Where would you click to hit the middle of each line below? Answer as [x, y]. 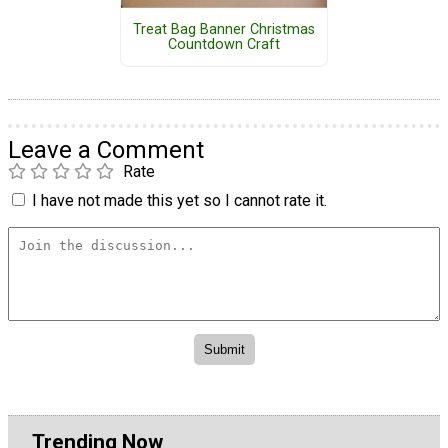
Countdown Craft [223, 44]
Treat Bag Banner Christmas [223, 29]
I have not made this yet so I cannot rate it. [179, 201]
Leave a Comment [106, 150]
